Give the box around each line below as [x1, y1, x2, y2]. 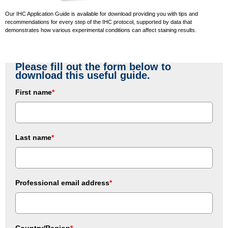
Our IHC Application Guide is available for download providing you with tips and [5, 11, 198, 17]
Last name [15, 133, 51, 141]
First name [15, 88, 52, 96]
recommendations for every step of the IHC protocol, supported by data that [5, 19, 192, 25]
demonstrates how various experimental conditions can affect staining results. [5, 27, 198, 33]
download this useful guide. [15, 70, 150, 81]
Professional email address [15, 179, 109, 187]
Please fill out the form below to [15, 61, 171, 72]
